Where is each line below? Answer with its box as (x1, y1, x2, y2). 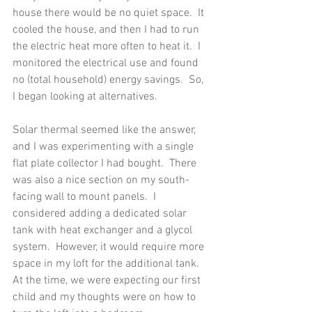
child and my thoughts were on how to (13, 290, 198, 305)
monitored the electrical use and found (13, 56, 201, 71)
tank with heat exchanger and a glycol (13, 224, 195, 238)
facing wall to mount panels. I (13, 190, 159, 205)
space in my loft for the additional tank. (13, 257, 205, 272)
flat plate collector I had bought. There (13, 157, 199, 171)
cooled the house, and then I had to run (13, 23, 202, 38)
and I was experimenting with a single (13, 140, 196, 155)
